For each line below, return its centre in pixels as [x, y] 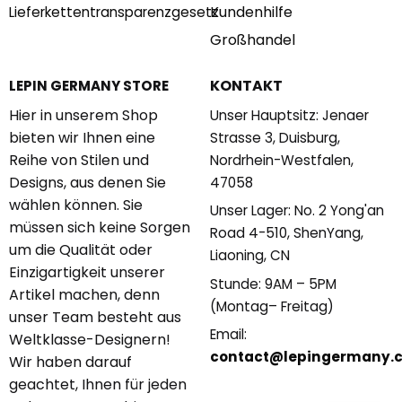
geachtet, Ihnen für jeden [97, 384]
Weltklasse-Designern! [89, 339]
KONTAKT [246, 85]
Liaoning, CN [249, 256]
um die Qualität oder [80, 249]
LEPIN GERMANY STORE [88, 85]
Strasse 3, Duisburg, [275, 137]
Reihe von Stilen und [79, 160]
